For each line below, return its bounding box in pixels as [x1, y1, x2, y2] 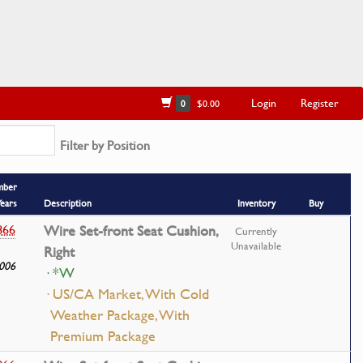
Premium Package [50, 326, 156, 347]
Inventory [237, 196, 275, 210]
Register [301, 94, 339, 111]
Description [44, 196, 92, 210]
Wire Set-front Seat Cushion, [44, 220, 218, 241]
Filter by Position [59, 136, 150, 154]
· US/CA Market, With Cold [44, 284, 209, 305]
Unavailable [231, 238, 281, 253]
